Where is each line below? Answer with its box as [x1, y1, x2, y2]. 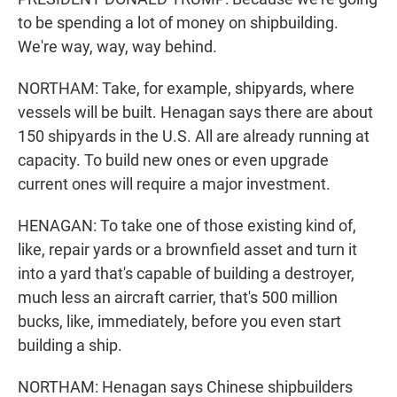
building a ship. [18, 336, 122, 355]
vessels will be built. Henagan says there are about [18, 103, 373, 122]
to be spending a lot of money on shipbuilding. [18, 13, 339, 33]
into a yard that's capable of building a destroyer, [18, 264, 354, 284]
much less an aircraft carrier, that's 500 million [18, 288, 338, 307]
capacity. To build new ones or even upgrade [18, 151, 329, 170]
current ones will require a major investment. [18, 175, 331, 194]
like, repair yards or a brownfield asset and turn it [18, 240, 357, 260]
